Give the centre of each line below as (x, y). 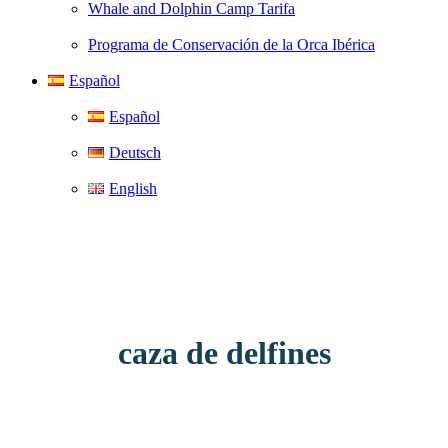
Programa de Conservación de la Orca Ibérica (231, 44)
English (132, 188)
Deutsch (134, 152)
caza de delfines (224, 353)
